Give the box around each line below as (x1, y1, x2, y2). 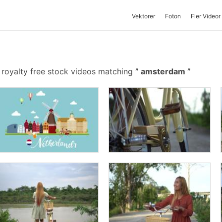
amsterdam (139, 66, 187, 76)
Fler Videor (191, 12, 221, 20)
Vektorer (132, 12, 155, 20)
